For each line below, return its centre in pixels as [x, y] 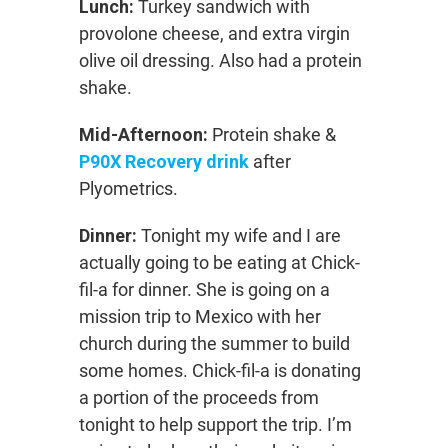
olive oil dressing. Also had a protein [220, 60]
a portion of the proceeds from [199, 397]
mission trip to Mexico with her [200, 316]
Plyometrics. [128, 188]
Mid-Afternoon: [145, 134]
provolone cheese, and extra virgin [214, 33]
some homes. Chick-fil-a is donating [220, 370]
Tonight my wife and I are [239, 235]
